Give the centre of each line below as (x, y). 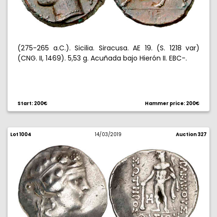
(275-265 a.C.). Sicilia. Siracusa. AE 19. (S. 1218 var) (108, 48)
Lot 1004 (21, 134)
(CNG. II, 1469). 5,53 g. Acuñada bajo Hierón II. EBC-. (102, 58)
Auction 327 (191, 134)
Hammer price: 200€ (172, 103)
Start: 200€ (32, 103)
